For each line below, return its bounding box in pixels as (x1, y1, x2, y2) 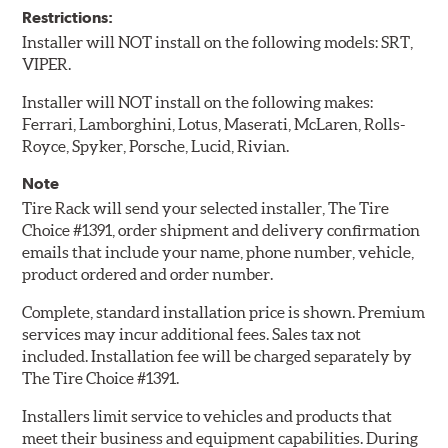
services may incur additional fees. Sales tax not (22, 325, 362, 344)
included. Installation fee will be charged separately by (22, 347, 413, 366)
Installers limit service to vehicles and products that (22, 407, 393, 426)
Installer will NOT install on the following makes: (22, 93, 374, 112)
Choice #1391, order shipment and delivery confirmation (22, 221, 421, 240)
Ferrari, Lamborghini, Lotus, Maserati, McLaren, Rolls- (22, 115, 406, 134)
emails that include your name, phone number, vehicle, (22, 243, 415, 262)
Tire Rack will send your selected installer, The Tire (22, 199, 390, 218)
